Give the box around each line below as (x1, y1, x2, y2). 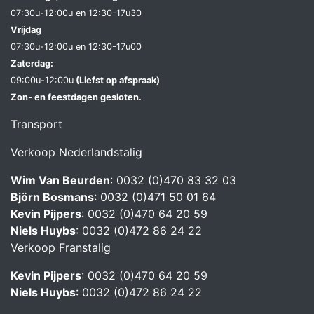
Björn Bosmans (11, 190, 94, 205)
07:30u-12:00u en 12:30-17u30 (11, 8, 142, 19)
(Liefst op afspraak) (74, 75, 160, 86)
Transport (11, 117, 62, 132)
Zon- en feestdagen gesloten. (11, 92, 142, 103)
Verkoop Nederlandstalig (11, 145, 142, 160)
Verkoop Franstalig (11, 240, 111, 255)
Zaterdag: (11, 58, 53, 69)
